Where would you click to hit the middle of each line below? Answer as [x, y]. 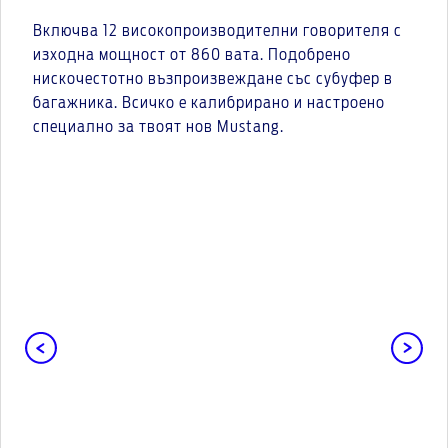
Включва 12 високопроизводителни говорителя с [217, 31]
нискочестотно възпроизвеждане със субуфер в [213, 79]
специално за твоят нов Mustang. [158, 127]
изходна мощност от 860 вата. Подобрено [192, 55]
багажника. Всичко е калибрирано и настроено [209, 103]
